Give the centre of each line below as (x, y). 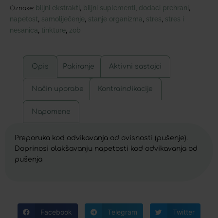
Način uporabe (57, 89)
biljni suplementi (109, 8)
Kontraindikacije (126, 89)
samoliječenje (63, 19)
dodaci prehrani (164, 8)
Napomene (51, 111)
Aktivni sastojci (135, 66)
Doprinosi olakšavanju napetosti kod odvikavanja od (106, 148)
